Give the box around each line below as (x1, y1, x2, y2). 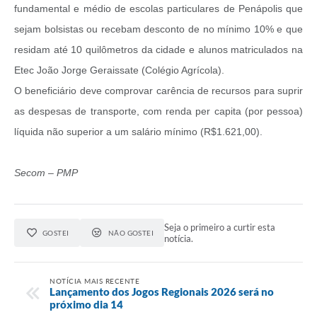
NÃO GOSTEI (108, 229, 154, 238)
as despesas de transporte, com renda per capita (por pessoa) (14, 105, 303, 117)
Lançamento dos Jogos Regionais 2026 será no (50, 284, 274, 298)
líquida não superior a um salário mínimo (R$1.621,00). (14, 126, 265, 138)
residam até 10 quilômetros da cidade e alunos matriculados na (14, 44, 303, 56)
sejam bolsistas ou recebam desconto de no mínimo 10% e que (14, 23, 303, 35)
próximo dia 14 (50, 297, 123, 311)
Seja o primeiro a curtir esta (164, 221, 276, 234)
